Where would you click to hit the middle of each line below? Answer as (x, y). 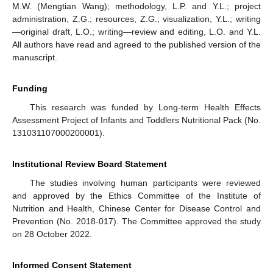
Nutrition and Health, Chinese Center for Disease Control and (136, 208)
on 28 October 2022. (52, 234)
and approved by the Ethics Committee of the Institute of (136, 195)
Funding (30, 88)
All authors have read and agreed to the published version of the (136, 44)
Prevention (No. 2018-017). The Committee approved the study (136, 221)
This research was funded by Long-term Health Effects (145, 107)
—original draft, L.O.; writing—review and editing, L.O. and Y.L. (136, 31)
